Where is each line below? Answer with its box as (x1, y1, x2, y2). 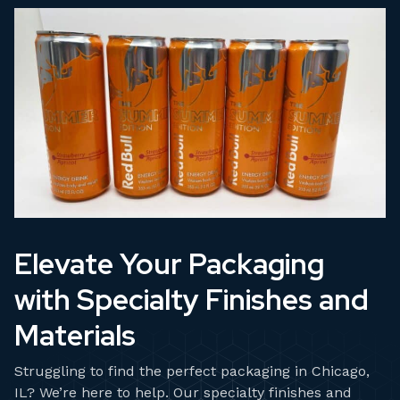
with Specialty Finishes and (14, 279, 369, 319)
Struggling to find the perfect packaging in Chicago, (14, 362, 370, 379)
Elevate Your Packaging (14, 244, 324, 283)
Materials (14, 315, 136, 354)
